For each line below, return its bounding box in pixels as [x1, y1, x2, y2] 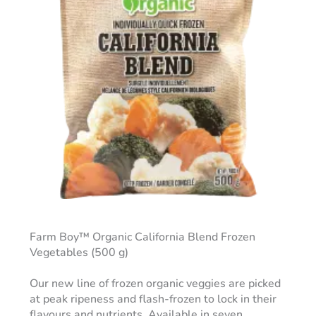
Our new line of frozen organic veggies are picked [29, 276, 281, 292]
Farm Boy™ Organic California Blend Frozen [29, 229, 255, 245]
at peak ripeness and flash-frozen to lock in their [29, 291, 276, 308]
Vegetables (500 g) [29, 245, 128, 261]
